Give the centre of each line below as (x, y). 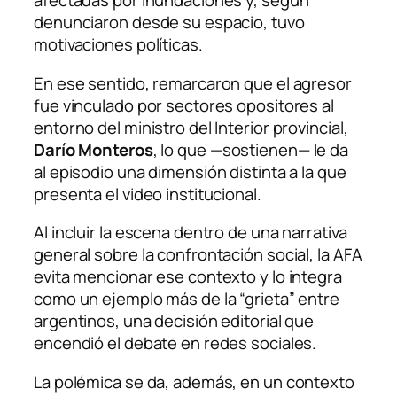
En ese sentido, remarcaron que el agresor (193, 83)
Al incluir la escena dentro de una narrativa (191, 233)
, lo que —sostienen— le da (251, 149)
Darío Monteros (93, 149)
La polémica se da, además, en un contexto (194, 381)
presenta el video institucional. (148, 194)
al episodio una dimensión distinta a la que (190, 171)
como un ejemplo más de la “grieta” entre (187, 299)
